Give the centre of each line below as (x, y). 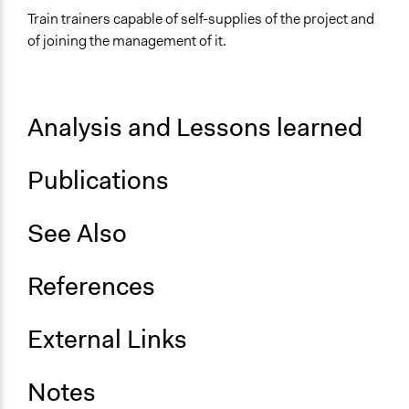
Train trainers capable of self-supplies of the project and (201, 19)
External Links (107, 340)
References (91, 287)
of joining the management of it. (127, 41)
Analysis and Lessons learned (195, 128)
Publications (98, 181)
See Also (77, 234)
